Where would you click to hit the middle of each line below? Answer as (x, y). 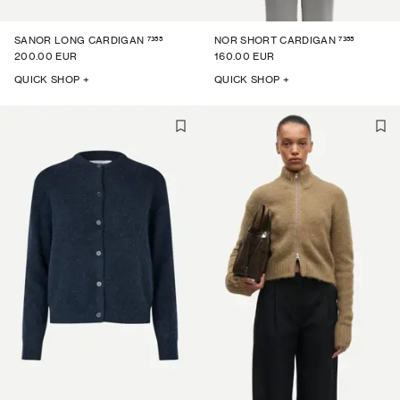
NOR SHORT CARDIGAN (275, 40)
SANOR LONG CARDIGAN (79, 40)
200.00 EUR (46, 56)
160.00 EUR (245, 56)
